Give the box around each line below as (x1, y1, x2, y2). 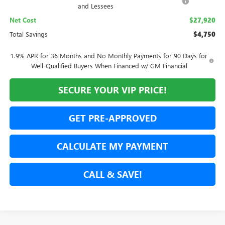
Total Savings (9, 30, 48, 39)
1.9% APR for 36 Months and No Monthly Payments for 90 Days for (11, 51, 208, 60)
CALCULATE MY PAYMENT (57, 140, 168, 153)
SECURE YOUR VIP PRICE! (58, 84, 167, 96)
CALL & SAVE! (83, 168, 142, 181)
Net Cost (9, 16, 36, 25)
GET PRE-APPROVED (68, 112, 157, 125)
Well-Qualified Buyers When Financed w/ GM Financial (31, 61, 187, 70)
